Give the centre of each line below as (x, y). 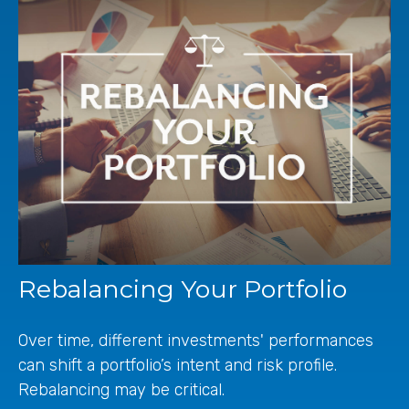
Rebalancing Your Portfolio (183, 288)
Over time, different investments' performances (196, 340)
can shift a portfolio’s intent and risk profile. (178, 365)
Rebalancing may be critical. (121, 389)
